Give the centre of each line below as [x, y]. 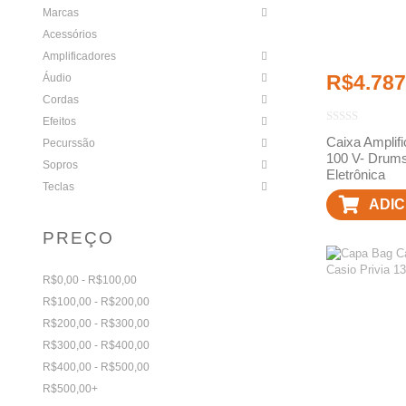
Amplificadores [79, 56]
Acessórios [70, 34]
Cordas [61, 99]
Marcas [61, 12]
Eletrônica [355, 174]
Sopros [60, 164]
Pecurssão [69, 143]
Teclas [58, 186]
